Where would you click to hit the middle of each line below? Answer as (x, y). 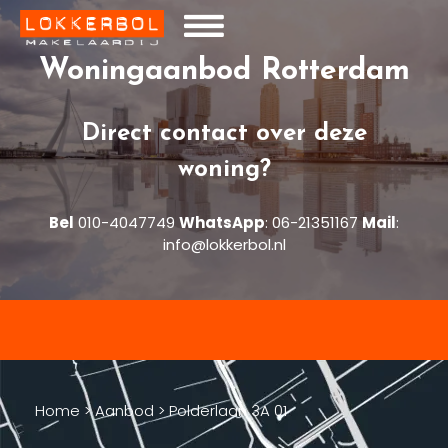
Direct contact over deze (224, 133)
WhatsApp (222, 222)
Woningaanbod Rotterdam (224, 71)
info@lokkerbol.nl (224, 244)
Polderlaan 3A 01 (228, 410)
